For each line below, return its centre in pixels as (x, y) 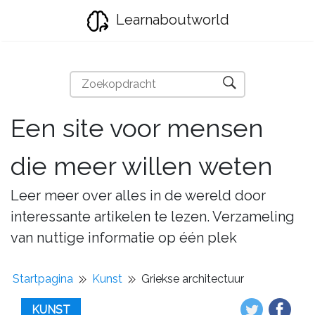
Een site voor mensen (137, 128)
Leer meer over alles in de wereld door (138, 195)
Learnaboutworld (171, 20)
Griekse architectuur (193, 279)
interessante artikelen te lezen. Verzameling (153, 217)
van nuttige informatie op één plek (124, 238)
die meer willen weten (142, 166)
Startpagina (43, 279)
